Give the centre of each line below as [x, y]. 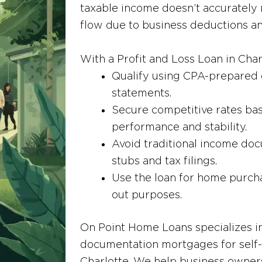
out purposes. [147, 194]
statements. [142, 93]
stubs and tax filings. [164, 161]
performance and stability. [179, 127]
